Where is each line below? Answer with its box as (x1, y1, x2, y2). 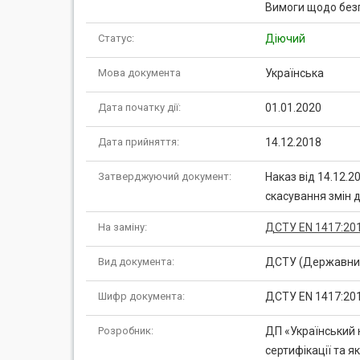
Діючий (264, 32, 305, 45)
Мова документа (98, 67, 181, 79)
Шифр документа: (98, 290, 185, 302)
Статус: (98, 32, 134, 44)
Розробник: (98, 325, 153, 337)
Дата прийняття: (98, 136, 179, 148)
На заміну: (98, 221, 147, 233)
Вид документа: (98, 256, 174, 268)
